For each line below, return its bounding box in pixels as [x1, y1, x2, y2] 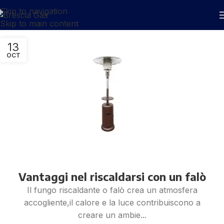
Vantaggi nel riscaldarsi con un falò [18, 169, 206, 183]
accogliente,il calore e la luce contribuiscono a [23, 197, 200, 207]
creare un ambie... [77, 209, 146, 220]
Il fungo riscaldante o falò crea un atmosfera [26, 184, 197, 195]
